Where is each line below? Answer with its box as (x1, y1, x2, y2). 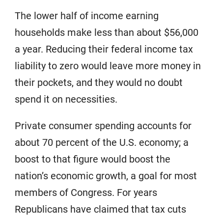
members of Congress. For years (15, 186, 157, 198)
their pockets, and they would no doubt (15, 76, 183, 88)
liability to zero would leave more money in (15, 59, 201, 72)
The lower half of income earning (15, 9, 159, 22)
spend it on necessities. (15, 93, 117, 105)
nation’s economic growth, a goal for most (15, 169, 197, 182)
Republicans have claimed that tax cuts (15, 203, 186, 215)
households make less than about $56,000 (15, 26, 198, 38)
